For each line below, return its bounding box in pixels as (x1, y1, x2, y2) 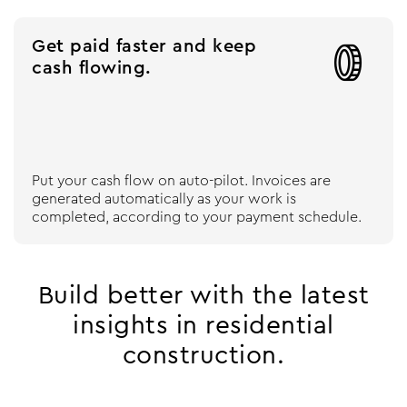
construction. (122, 336, 285, 373)
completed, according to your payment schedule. (32, 205, 362, 227)
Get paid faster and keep (32, 32, 256, 59)
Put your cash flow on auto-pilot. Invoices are (32, 169, 331, 191)
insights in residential (73, 306, 334, 343)
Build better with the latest (37, 276, 370, 313)
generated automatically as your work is (32, 187, 296, 209)
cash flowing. (32, 54, 152, 81)
